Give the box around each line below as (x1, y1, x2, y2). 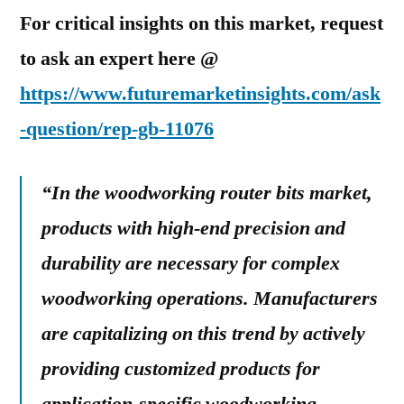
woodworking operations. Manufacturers (41, 286, 378, 311)
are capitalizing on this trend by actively (41, 321, 365, 346)
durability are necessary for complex (41, 251, 340, 276)
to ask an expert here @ (20, 46, 218, 71)
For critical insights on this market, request (20, 11, 383, 36)
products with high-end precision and (41, 216, 345, 241)
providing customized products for (41, 356, 320, 381)
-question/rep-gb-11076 (20, 116, 214, 142)
